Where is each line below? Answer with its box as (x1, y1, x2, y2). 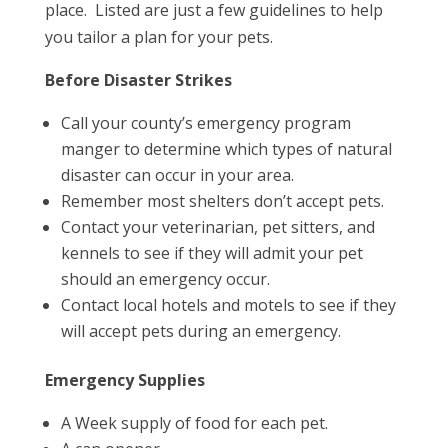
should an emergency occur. (60, 268, 270, 290)
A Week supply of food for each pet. (60, 412, 328, 434)
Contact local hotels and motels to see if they (60, 294, 396, 316)
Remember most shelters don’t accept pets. (60, 190, 384, 212)
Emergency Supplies (44, 369, 205, 391)
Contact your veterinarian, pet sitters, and (60, 216, 375, 238)
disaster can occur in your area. (60, 164, 294, 186)
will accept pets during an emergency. (60, 320, 341, 342)
